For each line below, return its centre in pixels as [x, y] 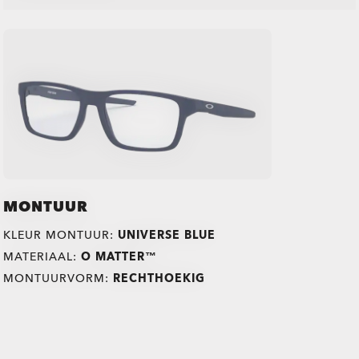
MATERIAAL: [42, 256]
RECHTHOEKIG [159, 278]
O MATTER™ [119, 256]
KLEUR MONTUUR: [61, 235]
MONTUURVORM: [58, 278]
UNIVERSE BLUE [167, 235]
